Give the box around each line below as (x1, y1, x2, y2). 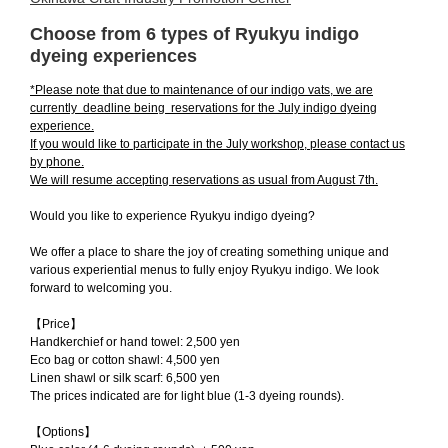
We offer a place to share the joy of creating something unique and (30, 244, 389, 259)
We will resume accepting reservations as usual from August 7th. (30, 172, 378, 187)
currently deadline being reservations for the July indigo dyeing (30, 100, 377, 115)
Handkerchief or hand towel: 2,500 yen (30, 334, 240, 349)
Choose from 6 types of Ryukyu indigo (30, 23, 359, 44)
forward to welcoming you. (30, 280, 172, 295)
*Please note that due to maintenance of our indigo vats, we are (30, 82, 373, 97)
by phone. (30, 154, 84, 169)
